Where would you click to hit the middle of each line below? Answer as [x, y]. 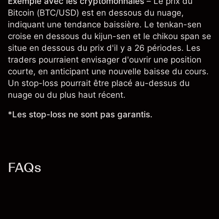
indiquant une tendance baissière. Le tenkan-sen [105, 25]
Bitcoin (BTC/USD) [44, 13]
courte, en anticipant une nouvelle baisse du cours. [108, 72]
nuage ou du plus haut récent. [67, 95]
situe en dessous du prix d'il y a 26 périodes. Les [104, 48]
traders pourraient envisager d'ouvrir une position [105, 60]
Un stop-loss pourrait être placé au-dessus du [99, 83]
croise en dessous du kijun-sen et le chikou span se [109, 36]
